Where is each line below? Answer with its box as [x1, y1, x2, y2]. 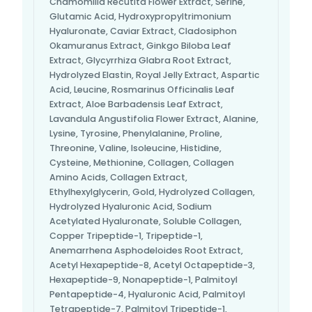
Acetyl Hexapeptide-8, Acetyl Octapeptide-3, [49, 259, 255, 272]
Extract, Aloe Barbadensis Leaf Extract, [49, 98, 223, 111]
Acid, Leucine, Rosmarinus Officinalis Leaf [49, 84, 235, 96]
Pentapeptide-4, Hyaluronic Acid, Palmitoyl [49, 288, 245, 301]
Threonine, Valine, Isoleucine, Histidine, [49, 142, 221, 155]
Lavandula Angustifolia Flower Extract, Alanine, [49, 113, 258, 125]
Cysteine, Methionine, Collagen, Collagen [49, 157, 234, 169]
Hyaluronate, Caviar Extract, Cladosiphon [49, 25, 237, 38]
